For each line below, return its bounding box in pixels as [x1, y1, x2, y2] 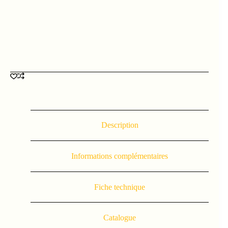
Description [101, 121, 138, 130]
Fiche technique [94, 182, 146, 191]
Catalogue [103, 213, 136, 222]
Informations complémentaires [71, 151, 168, 160]
